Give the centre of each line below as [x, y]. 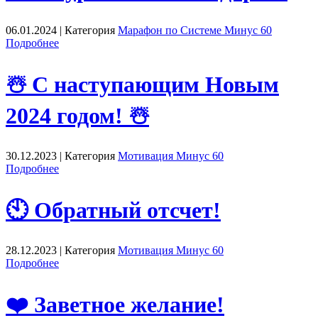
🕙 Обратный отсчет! [113, 210]
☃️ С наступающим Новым [142, 84]
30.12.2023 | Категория [62, 156]
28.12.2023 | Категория [62, 251]
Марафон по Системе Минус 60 [195, 31]
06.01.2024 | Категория [62, 31]
